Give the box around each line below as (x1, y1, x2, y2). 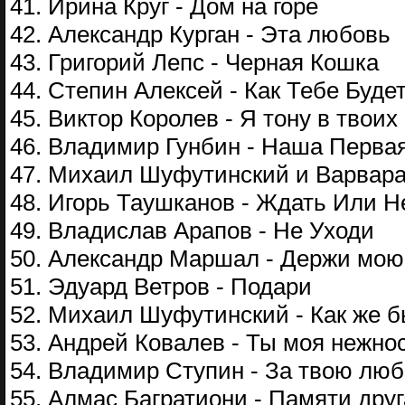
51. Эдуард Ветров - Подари (10, 273, 312, 300)
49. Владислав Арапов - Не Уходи (10, 217, 374, 244)
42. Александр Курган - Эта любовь (10, 21, 391, 48)
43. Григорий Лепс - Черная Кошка (10, 49, 379, 76)
